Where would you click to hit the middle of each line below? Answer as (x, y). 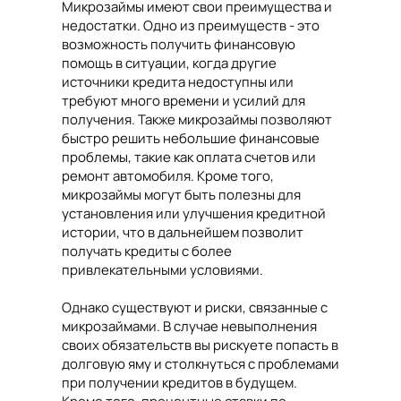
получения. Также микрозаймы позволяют (197, 119)
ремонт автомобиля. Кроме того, (168, 176)
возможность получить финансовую (179, 44)
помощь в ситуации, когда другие (169, 63)
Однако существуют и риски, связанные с (195, 307)
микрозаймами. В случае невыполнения (189, 326)
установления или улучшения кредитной (194, 213)
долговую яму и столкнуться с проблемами (200, 364)
